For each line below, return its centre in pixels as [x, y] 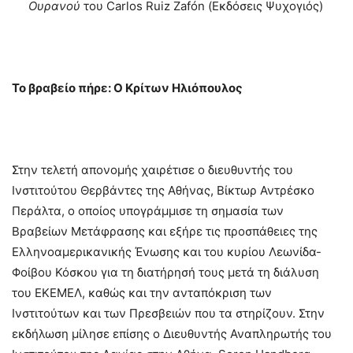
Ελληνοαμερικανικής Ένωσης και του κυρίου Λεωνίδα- [167, 251]
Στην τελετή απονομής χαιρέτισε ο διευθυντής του [152, 169]
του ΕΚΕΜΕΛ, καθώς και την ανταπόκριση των [142, 292]
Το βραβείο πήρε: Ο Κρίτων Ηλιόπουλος [127, 87]
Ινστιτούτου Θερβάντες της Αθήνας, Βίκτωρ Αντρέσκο [163, 190]
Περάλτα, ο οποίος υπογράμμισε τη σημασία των [148, 210]
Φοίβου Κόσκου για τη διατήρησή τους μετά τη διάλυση [165, 272]
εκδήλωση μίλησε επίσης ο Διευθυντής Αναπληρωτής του [172, 333]
